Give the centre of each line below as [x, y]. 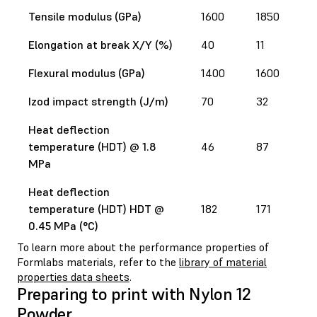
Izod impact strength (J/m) [98, 101]
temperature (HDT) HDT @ [96, 208]
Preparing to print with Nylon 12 [134, 294]
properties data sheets [73, 276]
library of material [223, 261]
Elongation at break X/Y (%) [100, 44]
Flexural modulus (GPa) [87, 73]
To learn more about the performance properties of [143, 247]
